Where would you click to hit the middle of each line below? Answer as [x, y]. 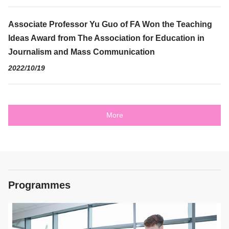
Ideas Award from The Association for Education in [106, 38]
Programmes [39, 185]
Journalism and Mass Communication [82, 52]
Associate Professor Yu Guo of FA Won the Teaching [110, 24]
